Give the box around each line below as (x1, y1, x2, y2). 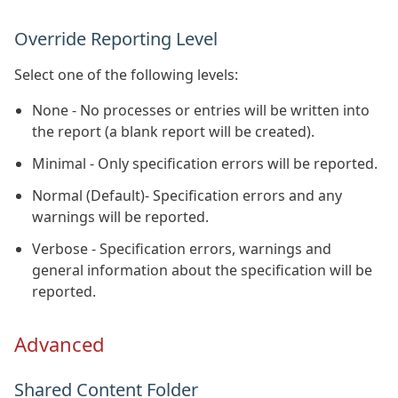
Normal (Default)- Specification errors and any (32, 186, 342, 205)
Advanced (14, 330, 105, 357)
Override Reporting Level (14, 27, 218, 51)
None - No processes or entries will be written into (32, 100, 370, 120)
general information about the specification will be (32, 260, 372, 280)
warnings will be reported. (32, 207, 209, 227)
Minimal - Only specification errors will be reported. (32, 154, 378, 173)
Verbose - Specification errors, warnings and (32, 239, 331, 259)
